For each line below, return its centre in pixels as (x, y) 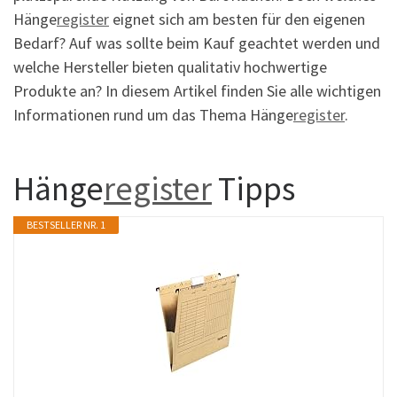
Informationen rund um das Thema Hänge (153, 114)
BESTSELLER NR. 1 (66, 224)
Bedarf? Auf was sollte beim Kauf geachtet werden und (197, 43)
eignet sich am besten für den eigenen (237, 19)
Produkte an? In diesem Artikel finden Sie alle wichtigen (197, 90)
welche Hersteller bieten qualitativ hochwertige (170, 66)
